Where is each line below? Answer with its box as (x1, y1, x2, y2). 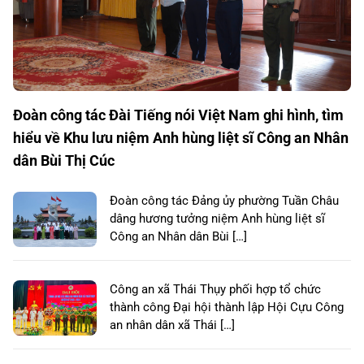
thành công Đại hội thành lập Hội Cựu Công (110, 300, 344, 315)
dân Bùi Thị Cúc (13, 152, 115, 170)
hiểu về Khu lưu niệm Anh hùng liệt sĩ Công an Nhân (13, 129, 349, 147)
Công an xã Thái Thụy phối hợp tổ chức (110, 282, 321, 297)
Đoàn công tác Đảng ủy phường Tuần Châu (110, 193, 339, 209)
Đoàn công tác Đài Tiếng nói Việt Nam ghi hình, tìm (13, 106, 344, 124)
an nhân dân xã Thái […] (110, 318, 235, 333)
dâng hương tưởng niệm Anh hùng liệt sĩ (110, 211, 325, 227)
